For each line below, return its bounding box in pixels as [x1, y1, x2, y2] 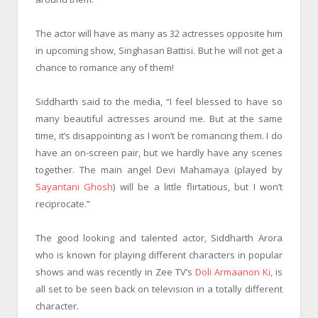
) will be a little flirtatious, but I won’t [113, 180, 283, 194]
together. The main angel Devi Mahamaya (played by [35, 163, 283, 177]
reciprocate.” [35, 197, 90, 211]
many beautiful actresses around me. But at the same [35, 112, 283, 126]
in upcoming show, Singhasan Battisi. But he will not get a [35, 44, 283, 57]
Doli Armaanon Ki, [192, 265, 273, 279]
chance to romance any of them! [35, 61, 174, 75]
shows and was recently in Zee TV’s [35, 265, 192, 279]
